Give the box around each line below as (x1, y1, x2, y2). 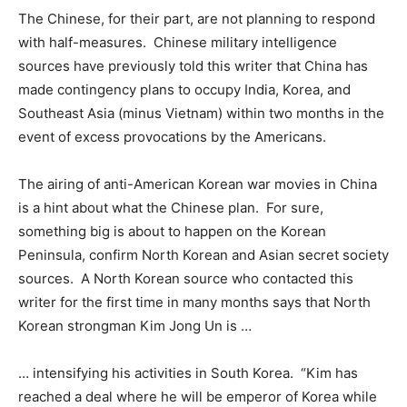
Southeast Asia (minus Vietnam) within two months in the (18, 104, 384, 123)
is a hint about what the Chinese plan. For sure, (18, 199, 323, 217)
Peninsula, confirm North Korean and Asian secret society (18, 246, 389, 264)
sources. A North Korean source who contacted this (18, 270, 353, 288)
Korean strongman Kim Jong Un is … (18, 317, 252, 335)
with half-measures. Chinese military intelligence (18, 34, 337, 52)
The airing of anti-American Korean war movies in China (18, 175, 377, 194)
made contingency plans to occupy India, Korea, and (18, 81, 351, 99)
